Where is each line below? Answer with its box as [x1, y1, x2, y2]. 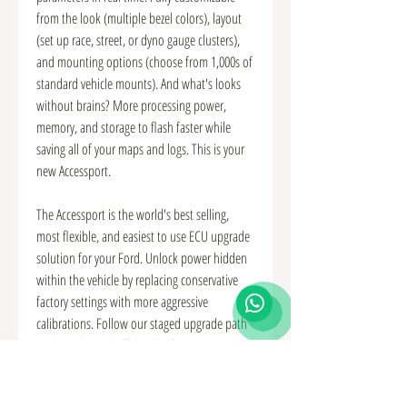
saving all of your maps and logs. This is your [36, 138, 244, 159]
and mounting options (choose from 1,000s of [36, 51, 253, 72]
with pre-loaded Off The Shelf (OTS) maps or [36, 334, 243, 355]
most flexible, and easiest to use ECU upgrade [36, 225, 250, 246]
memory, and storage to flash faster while [36, 116, 231, 137]
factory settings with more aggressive [36, 291, 208, 312]
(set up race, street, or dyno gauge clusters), [36, 29, 240, 50]
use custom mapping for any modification [36, 356, 233, 377]
